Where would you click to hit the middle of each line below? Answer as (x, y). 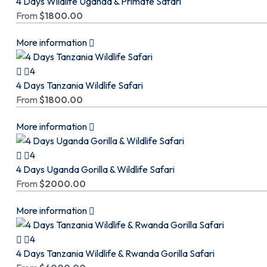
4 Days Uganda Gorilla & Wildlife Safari (95, 169)
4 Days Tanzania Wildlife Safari (80, 85)
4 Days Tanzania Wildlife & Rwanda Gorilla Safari (115, 253)
